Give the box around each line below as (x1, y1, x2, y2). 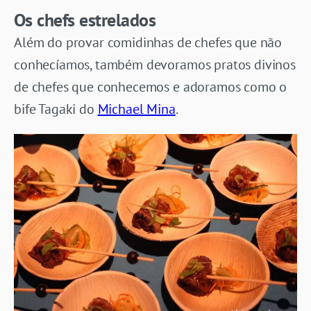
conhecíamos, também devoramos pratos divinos (14, 56, 296, 74)
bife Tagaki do (14, 100, 98, 119)
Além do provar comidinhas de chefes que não (14, 33, 283, 52)
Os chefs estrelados (14, 8, 156, 32)
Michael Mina (97, 100, 176, 119)
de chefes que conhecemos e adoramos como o (14, 78, 287, 96)
